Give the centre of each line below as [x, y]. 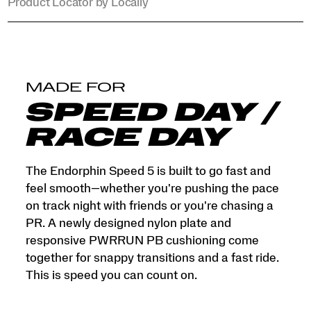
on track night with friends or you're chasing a [149, 206]
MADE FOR [75, 87]
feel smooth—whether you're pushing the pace [152, 189]
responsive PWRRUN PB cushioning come [142, 241]
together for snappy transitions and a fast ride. [152, 258]
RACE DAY [126, 138]
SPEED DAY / [150, 114]
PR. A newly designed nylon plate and [128, 224]
